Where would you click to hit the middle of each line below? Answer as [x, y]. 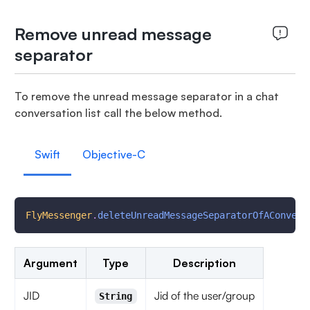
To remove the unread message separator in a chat [146, 96]
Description [204, 263]
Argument [50, 263]
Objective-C [113, 154]
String [116, 296]
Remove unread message [113, 34]
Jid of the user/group [204, 295]
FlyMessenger [58, 215]
